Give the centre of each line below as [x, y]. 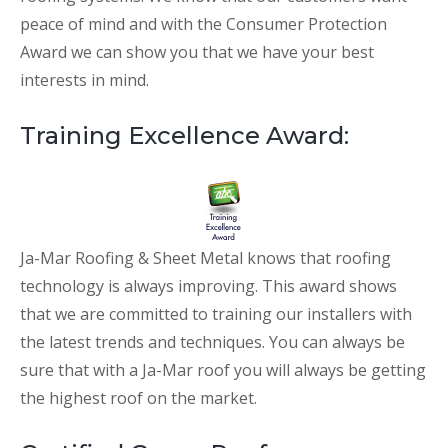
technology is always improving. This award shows [208, 286]
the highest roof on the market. [138, 398]
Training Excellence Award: [184, 136]
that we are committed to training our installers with [216, 314]
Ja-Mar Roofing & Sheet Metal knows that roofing [205, 258]
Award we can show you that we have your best [197, 52]
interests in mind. [84, 80]
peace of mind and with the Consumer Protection [203, 24]
